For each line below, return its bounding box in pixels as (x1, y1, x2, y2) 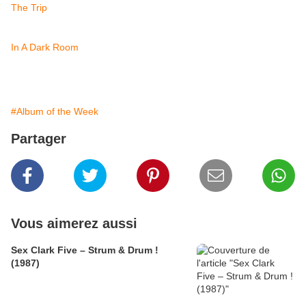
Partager (11, 131, 66, 147)
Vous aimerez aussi (11, 216, 137, 232)
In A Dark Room (11, 42, 79, 53)
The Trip (11, 2, 47, 14)
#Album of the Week (11, 106, 98, 117)
